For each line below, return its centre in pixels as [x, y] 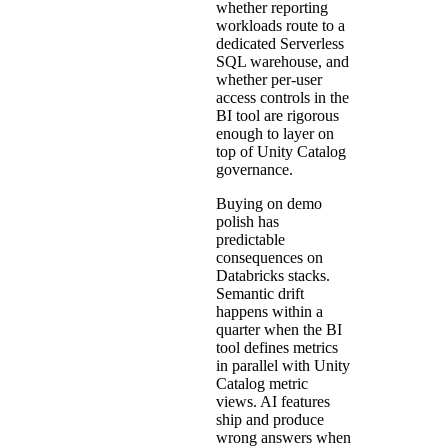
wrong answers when [283, 437]
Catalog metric [262, 383]
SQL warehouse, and [282, 61]
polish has [247, 221]
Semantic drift [260, 293]
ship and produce [270, 419]
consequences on [269, 257]
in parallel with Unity [283, 365]
